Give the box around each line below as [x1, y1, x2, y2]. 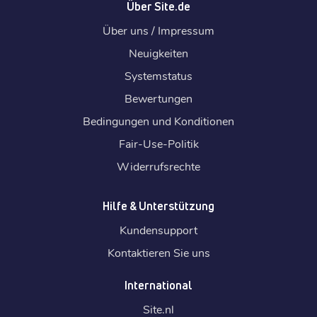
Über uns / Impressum [103, 22, 214, 38]
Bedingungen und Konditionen [83, 113, 234, 128]
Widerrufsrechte [117, 158, 200, 173]
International [125, 277, 192, 292]
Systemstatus [125, 67, 192, 83]
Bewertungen [125, 90, 192, 105]
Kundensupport [120, 221, 197, 237]
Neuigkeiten [129, 45, 188, 60]
